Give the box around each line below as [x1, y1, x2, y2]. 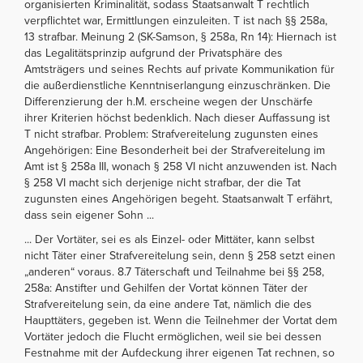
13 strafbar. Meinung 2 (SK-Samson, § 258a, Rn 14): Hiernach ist [24, 29, 336, 44]
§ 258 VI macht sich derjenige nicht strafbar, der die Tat [24, 175, 301, 190]
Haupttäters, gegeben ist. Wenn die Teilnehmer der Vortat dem [24, 313, 337, 327]
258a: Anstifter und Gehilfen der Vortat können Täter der [24, 280, 308, 295]
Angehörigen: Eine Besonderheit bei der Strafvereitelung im [24, 143, 325, 157]
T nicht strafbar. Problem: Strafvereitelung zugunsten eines [24, 126, 318, 141]
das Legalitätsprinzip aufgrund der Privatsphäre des [24, 45, 283, 60]
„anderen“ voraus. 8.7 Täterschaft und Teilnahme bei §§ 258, [24, 264, 324, 279]
